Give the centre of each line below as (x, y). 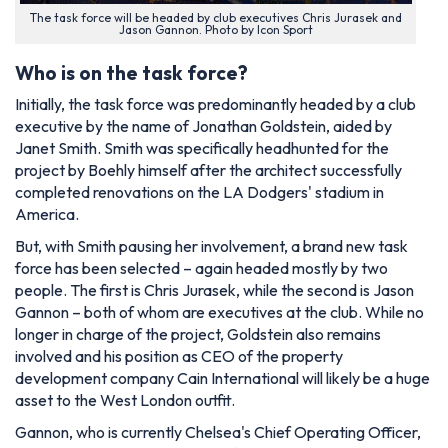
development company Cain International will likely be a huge (222, 378)
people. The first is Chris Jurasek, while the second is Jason (214, 290)
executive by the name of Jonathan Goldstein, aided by (203, 126)
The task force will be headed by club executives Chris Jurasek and (215, 17)
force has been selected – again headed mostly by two (201, 268)
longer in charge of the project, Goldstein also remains (198, 334)
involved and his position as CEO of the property (179, 356)
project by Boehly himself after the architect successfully (208, 170)
